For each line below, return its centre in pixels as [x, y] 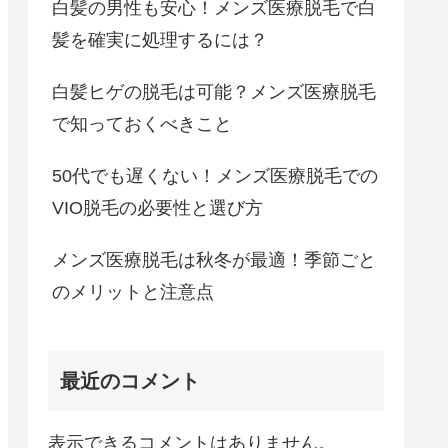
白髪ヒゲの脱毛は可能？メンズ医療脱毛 [214, 92]
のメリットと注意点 [133, 292]
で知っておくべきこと [142, 124]
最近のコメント [130, 380]
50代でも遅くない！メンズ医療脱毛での [215, 176]
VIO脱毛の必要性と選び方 [157, 208]
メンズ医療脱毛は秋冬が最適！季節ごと [214, 260]
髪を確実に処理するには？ [160, 40]
